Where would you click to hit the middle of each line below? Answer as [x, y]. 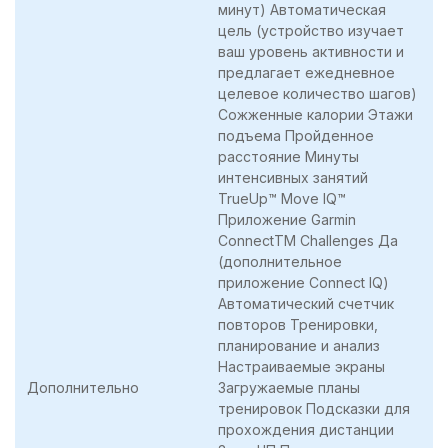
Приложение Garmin [287, 219]
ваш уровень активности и [311, 51]
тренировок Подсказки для [314, 408]
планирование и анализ [299, 345]
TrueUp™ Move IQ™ [282, 198]
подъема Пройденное [296, 135]
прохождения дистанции [306, 429]
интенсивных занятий [293, 177]
